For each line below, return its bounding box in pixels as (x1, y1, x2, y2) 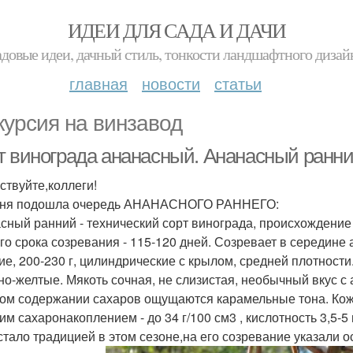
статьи (214, 72, 262, 95)
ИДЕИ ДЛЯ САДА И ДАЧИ (67, 17, 286, 43)
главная (69, 72, 128, 95)
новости (142, 72, 200, 95)
